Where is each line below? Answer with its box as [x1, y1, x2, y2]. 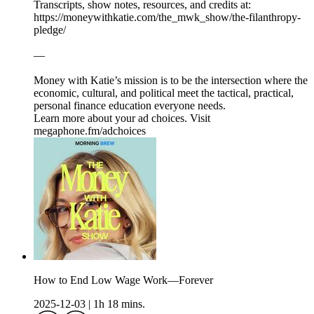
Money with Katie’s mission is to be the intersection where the [34, 74, 308, 87]
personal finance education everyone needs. [34, 100, 226, 112]
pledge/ [34, 24, 66, 36]
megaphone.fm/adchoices [34, 125, 146, 137]
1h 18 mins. [93, 298, 145, 310]
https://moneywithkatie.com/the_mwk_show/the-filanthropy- [34, 11, 301, 24]
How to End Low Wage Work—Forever [34, 274, 213, 287]
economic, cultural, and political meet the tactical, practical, [34, 87, 294, 100]
